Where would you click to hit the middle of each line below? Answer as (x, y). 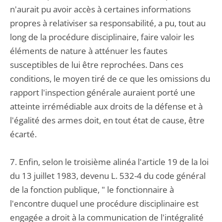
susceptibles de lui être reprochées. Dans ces (97, 65)
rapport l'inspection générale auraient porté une (103, 92)
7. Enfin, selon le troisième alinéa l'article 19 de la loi (109, 162)
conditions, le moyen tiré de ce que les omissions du (110, 79)
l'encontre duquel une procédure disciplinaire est (104, 203)
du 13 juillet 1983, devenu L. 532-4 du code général (108, 176)
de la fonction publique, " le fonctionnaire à (92, 190)
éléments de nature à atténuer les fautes (89, 51)
